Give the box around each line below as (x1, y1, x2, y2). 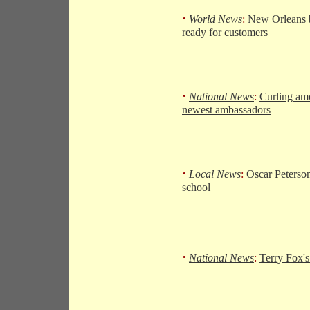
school (182, 181, 210, 193)
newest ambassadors (182, 104, 271, 116)
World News (189, 13, 242, 25)
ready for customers (182, 26, 268, 38)
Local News (189, 168, 241, 180)
